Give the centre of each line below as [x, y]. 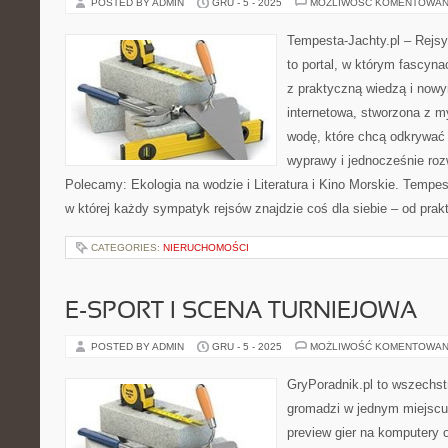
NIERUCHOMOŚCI [206, 247]
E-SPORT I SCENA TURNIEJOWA [241, 312]
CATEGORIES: [127, 247]
